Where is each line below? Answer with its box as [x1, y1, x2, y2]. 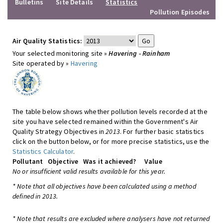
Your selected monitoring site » [12, 49, 109, 58]
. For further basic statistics [119, 127, 205, 136]
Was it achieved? [83, 157, 136, 166]
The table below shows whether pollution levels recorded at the [12, 107, 208, 116]
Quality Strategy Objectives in [12, 127, 106, 136]
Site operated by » [12, 59, 71, 68]
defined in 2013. [12, 192, 58, 201]
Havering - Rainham [109, 49, 170, 58]
